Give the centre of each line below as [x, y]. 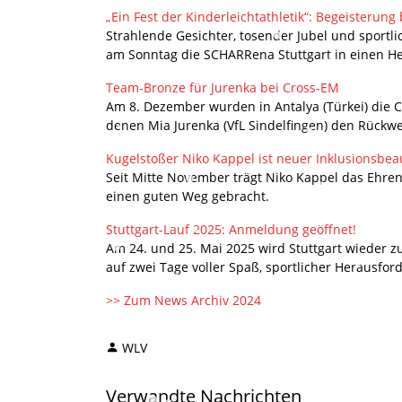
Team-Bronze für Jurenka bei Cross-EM [223, 87]
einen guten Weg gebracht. [188, 196]
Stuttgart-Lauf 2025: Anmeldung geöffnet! [231, 229]
